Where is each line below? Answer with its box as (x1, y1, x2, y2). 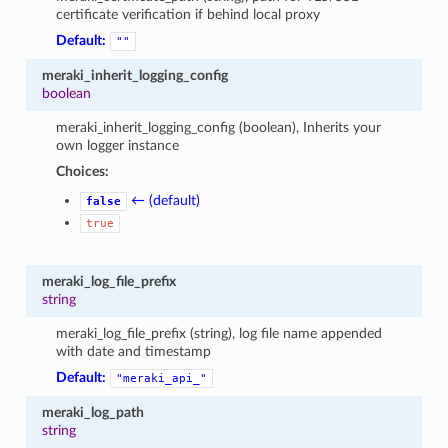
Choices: (56, 163, 110, 179)
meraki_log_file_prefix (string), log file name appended (56, 325, 383, 341)
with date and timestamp (56, 343, 212, 359)
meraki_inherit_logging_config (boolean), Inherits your (56, 119, 382, 135)
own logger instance (56, 137, 180, 153)
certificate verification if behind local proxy (56, 6, 321, 22)
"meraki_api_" (116, 371, 208, 385)
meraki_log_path (41, 404, 144, 420)
